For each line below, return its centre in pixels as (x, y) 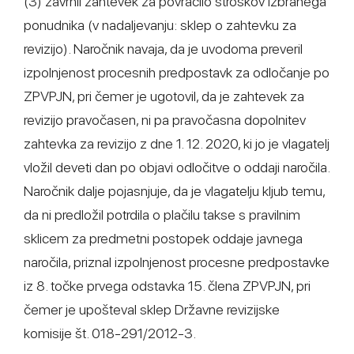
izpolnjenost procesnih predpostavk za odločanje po (177, 72)
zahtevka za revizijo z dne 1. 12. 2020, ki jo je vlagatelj (177, 143)
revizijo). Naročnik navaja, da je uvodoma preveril (163, 49)
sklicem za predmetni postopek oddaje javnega (163, 238)
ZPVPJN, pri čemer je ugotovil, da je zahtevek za (164, 96)
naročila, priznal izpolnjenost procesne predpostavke (177, 262)
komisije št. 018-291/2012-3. (110, 333)
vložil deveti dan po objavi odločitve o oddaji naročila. (177, 167)
